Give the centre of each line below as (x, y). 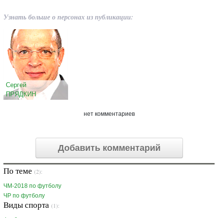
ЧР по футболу (24, 196)
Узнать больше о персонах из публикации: (68, 17)
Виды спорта (27, 205)
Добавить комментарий (109, 148)
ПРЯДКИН (21, 94)
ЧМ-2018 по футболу (32, 186)
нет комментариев (109, 114)
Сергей (16, 85)
